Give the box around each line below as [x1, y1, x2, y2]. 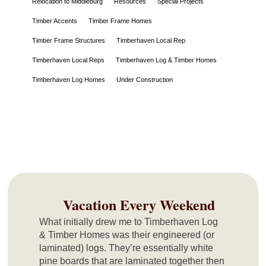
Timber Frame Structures [32, 36, 106, 44]
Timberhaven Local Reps [32, 56, 105, 64]
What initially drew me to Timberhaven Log [39, 216, 218, 227]
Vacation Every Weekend [63, 194, 216, 215]
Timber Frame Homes [88, 17, 153, 24]
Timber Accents [32, 17, 78, 24]
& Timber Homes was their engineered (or [39, 229, 215, 240]
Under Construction [116, 75, 173, 83]
